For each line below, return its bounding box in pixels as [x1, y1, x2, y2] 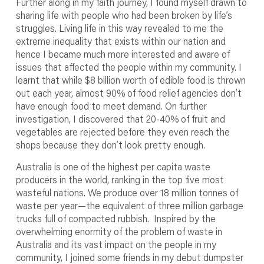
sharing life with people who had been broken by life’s [15, 9, 232, 21]
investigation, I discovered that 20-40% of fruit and [15, 113, 225, 125]
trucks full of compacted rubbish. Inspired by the [15, 212, 216, 225]
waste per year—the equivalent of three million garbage [15, 199, 243, 212]
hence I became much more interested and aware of [15, 48, 230, 60]
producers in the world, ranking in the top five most [15, 173, 224, 186]
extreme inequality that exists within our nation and [15, 35, 226, 47]
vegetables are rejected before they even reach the [15, 126, 230, 138]
